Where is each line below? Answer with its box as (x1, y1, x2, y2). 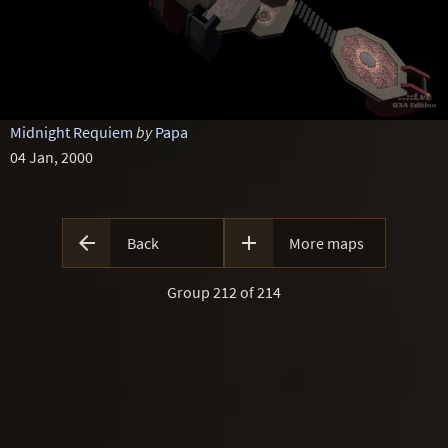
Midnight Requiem (9, 122, 133, 142)
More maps (289, 233, 364, 253)
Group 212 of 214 (167, 282, 281, 302)
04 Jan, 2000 (9, 147, 93, 167)
